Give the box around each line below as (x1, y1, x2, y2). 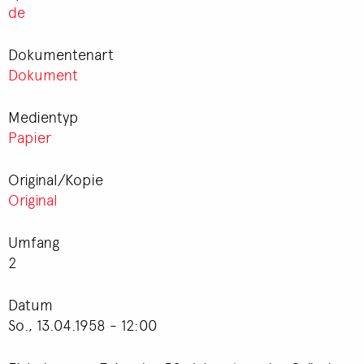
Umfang (8, 232, 59, 251)
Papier (8, 127, 51, 146)
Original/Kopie (8, 169, 103, 188)
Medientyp (8, 106, 78, 126)
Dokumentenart (8, 44, 114, 63)
